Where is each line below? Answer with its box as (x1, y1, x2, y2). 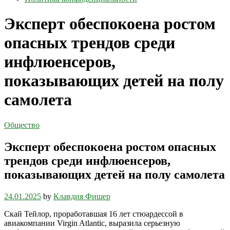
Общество (4, 120, 40, 129)
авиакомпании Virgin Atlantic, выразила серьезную (4, 218, 180, 227)
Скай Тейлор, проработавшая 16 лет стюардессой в (4, 209, 183, 218)
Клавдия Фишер (53, 191, 110, 201)
